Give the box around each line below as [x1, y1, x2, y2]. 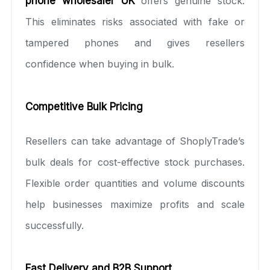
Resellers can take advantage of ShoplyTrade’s [25, 134, 245, 147]
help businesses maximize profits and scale [25, 198, 245, 210]
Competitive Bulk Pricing [25, 100, 143, 113]
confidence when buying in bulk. [25, 57, 174, 70]
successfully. [25, 219, 84, 231]
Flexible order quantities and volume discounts [25, 177, 245, 189]
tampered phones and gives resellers [25, 36, 245, 49]
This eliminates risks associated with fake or [25, 15, 245, 28]
